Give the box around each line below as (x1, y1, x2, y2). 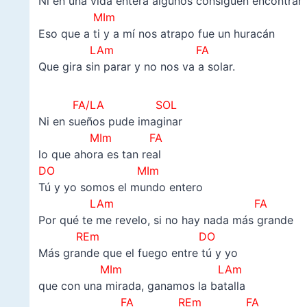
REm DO (38, 230, 215, 244)
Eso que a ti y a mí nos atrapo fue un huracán (38, 27, 275, 41)
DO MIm (38, 164, 159, 178)
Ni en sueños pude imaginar (38, 114, 182, 129)
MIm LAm (38, 262, 242, 277)
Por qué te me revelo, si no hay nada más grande (38, 213, 293, 228)
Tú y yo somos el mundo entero (38, 180, 203, 195)
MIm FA (38, 131, 162, 145)
